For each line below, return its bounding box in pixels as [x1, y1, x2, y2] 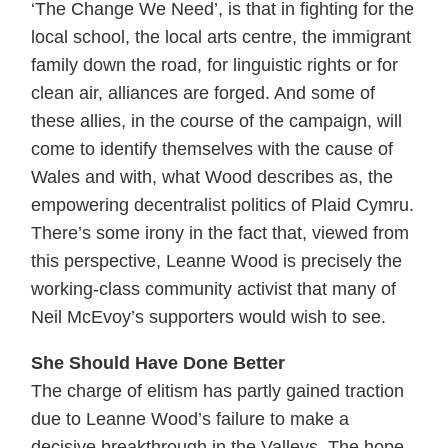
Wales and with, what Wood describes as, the [31, 166, 393, 187]
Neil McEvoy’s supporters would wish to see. [31, 306, 386, 327]
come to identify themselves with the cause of [31, 138, 393, 159]
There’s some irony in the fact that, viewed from [31, 222, 409, 243]
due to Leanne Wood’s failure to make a [31, 408, 349, 429]
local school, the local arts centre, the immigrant [31, 26, 411, 47]
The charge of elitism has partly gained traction [31, 380, 404, 401]
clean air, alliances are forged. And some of [31, 82, 375, 103]
